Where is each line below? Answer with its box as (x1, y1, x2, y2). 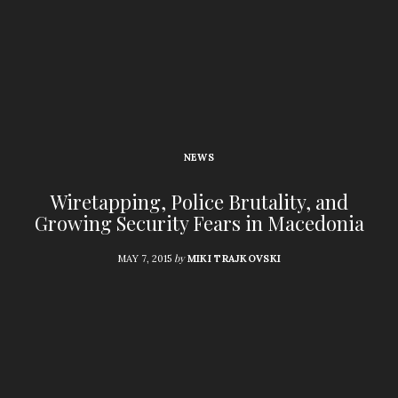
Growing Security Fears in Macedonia (34, 209, 364, 236)
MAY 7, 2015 (116, 251, 171, 265)
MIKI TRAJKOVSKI (187, 251, 282, 265)
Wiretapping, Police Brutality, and (50, 187, 348, 215)
